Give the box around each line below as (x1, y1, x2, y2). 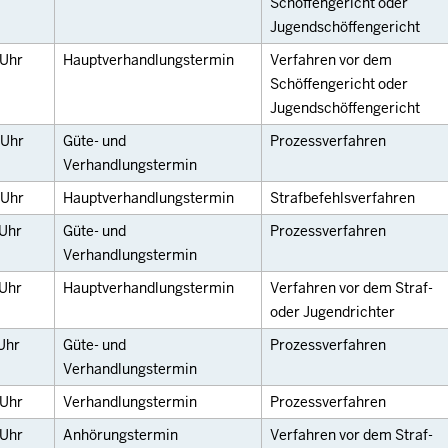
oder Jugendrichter (270, 303, 395, 321)
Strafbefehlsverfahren (270, 189, 415, 207)
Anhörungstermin (63, 426, 178, 444)
